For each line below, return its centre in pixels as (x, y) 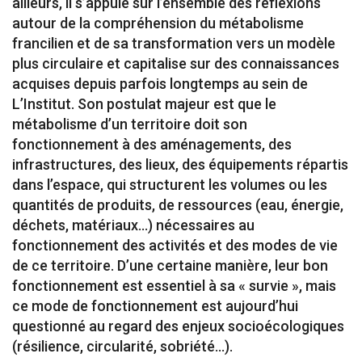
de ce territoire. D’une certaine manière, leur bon (170, 265)
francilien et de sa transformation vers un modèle (174, 43)
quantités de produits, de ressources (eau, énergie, (178, 205)
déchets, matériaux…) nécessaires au (133, 225)
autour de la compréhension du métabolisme (158, 23)
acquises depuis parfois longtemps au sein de (160, 84)
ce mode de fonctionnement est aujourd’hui (155, 306)
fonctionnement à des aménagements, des (152, 144)
